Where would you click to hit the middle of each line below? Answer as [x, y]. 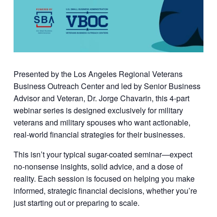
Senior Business [172, 86]
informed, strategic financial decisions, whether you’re [105, 191]
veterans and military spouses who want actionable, [102, 123]
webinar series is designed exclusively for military [98, 110]
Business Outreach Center [59, 86]
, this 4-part [170, 98]
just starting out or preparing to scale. [77, 203]
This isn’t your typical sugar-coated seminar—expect [103, 155]
